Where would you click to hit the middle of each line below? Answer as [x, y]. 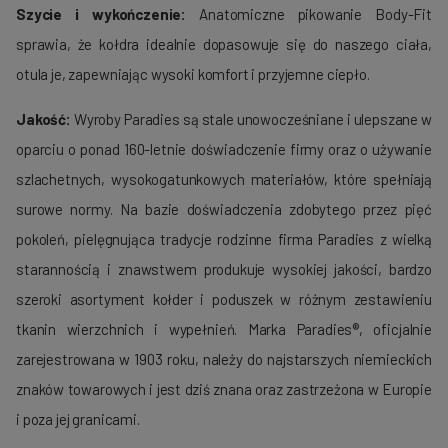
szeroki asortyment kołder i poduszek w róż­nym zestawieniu [224, 299]
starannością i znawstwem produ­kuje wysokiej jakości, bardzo [224, 269]
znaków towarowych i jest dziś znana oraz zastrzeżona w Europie [224, 389]
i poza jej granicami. [78, 419]
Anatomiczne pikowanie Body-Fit [309, 14]
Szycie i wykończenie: [101, 14]
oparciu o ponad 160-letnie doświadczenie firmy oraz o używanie [224, 149]
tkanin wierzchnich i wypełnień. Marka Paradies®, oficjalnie [224, 329]
